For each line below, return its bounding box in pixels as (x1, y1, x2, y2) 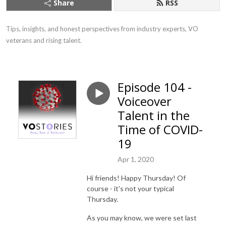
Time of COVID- (118, 121, 203, 138)
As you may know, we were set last (87, 213, 197, 222)
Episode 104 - (118, 79, 192, 95)
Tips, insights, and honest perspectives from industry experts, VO (6, 25, 198, 33)
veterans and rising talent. (6, 36, 82, 44)
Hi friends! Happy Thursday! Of (87, 173, 186, 182)
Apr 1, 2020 (118, 154, 154, 163)
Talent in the (118, 107, 190, 124)
